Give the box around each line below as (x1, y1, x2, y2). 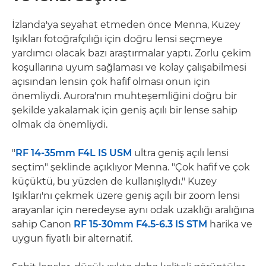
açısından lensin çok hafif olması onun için (12, 76, 210, 87)
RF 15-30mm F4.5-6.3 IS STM (74, 218, 207, 230)
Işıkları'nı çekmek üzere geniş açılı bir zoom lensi (12, 190, 240, 201)
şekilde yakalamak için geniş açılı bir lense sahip (12, 104, 237, 116)
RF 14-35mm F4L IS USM (15, 147, 132, 159)
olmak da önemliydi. (12, 119, 107, 130)
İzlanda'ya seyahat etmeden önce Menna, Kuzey (12, 19, 240, 30)
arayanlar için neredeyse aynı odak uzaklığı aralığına (12, 204, 254, 216)
